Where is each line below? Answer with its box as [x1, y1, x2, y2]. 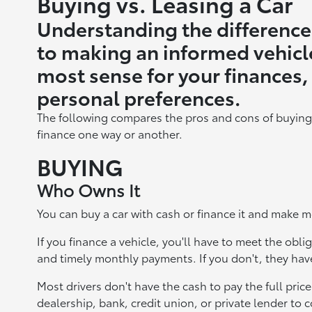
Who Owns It [36, 178, 140, 201]
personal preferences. [36, 83, 240, 111]
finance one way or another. [36, 125, 182, 141]
